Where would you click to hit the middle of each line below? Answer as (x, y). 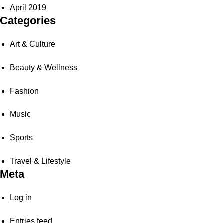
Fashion (24, 91)
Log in (21, 197)
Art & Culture (33, 44)
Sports (21, 137)
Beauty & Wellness (44, 67)
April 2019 (28, 7)
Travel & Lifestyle (40, 161)
